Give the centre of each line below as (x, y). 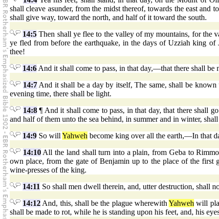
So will (49, 136)
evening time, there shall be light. (61, 94)
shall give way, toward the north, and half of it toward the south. (108, 18)
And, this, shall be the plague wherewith (105, 203)
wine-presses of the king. (48, 170)
